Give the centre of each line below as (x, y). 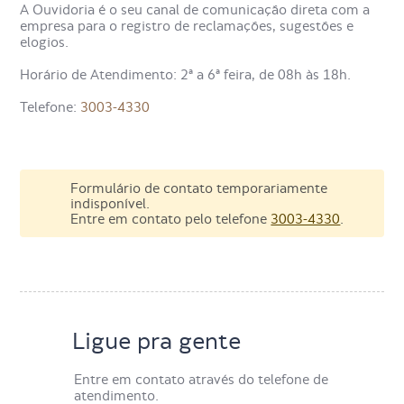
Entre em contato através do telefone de (202, 380)
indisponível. (110, 204)
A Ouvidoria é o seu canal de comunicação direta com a (195, 9)
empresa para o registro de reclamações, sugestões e (187, 26)
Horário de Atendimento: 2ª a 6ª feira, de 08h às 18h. (186, 75)
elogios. (45, 42)
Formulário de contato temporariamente (199, 188)
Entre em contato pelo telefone (171, 219)
